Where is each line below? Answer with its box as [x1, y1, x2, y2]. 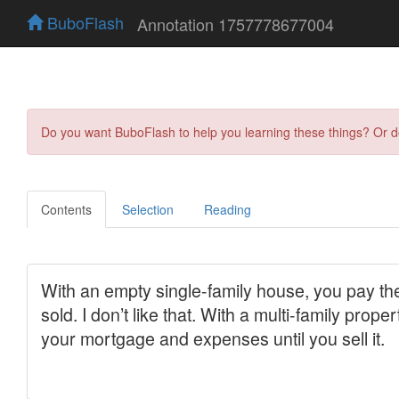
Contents [41, 199, 92, 218]
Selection [122, 199, 174, 218]
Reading [204, 199, 251, 218]
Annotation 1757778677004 [137, 12, 334, 36]
